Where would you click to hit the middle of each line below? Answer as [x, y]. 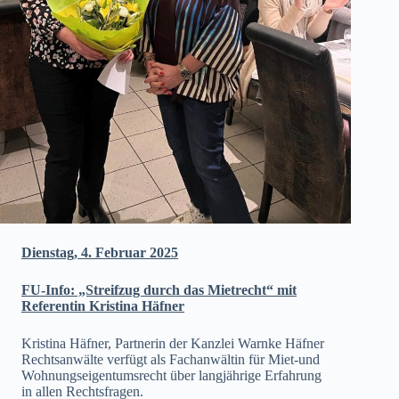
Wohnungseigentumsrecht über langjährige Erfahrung [171, 376]
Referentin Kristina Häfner [103, 306]
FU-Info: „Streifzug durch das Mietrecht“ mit [159, 290]
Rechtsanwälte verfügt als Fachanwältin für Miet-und [171, 360]
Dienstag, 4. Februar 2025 [100, 253]
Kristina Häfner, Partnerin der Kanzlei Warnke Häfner [173, 344]
